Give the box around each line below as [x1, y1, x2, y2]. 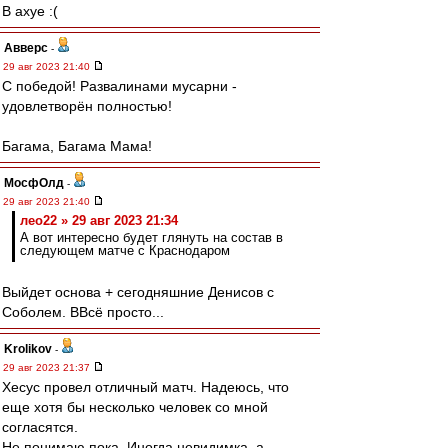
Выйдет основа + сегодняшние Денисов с [2, 284, 274, 300]
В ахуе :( [2, 3, 58, 19]
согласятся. [2, 419, 78, 435]
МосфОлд [4, 176, 64, 190]
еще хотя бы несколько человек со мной [2, 399, 268, 415]
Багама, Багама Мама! [2, 138, 152, 154]
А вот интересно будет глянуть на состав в [20, 230, 283, 245]
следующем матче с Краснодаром [20, 243, 230, 258]
